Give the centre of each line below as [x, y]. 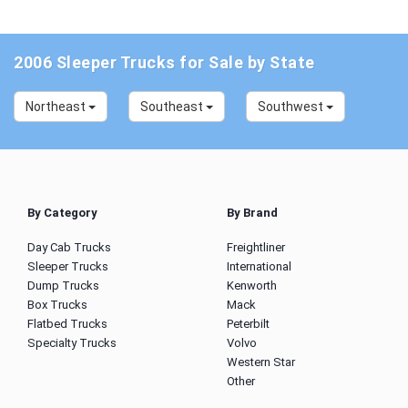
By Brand [252, 213]
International [259, 266]
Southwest [292, 107]
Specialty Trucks [72, 343]
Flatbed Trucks [67, 324]
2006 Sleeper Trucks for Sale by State [164, 62]
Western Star [261, 362]
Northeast [57, 107]
